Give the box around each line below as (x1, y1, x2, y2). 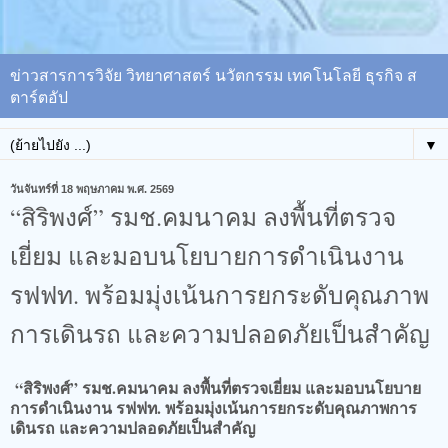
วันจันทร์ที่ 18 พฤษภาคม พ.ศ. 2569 (10, 182, 174, 195)
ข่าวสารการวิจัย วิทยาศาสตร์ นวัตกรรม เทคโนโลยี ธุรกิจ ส (10, 63, 417, 85)
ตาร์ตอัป (10, 85, 68, 107)
